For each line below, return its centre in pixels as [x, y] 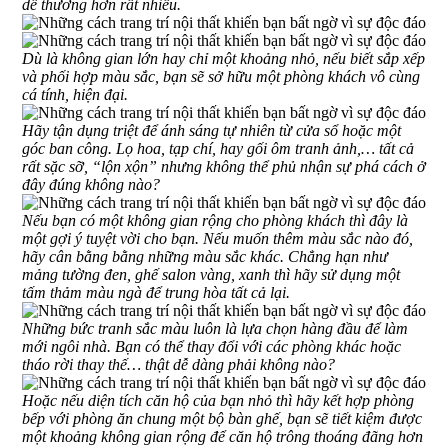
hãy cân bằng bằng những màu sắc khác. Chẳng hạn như [205, 256]
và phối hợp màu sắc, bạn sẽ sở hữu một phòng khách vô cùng [221, 76]
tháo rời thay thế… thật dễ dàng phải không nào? [178, 364]
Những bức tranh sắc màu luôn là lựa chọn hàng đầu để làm [215, 328]
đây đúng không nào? [91, 184]
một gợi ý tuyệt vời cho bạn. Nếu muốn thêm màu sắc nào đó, [217, 238]
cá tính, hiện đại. [75, 94]
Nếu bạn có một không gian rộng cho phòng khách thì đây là [215, 220]
